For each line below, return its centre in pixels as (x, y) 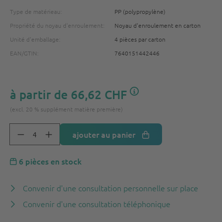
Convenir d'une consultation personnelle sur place (111, 188)
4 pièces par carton (140, 39)
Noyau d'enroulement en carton (158, 25)
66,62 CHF (99, 94)
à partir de (40, 94)
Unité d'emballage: (35, 39)
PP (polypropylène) (140, 11)
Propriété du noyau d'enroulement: (57, 25)
